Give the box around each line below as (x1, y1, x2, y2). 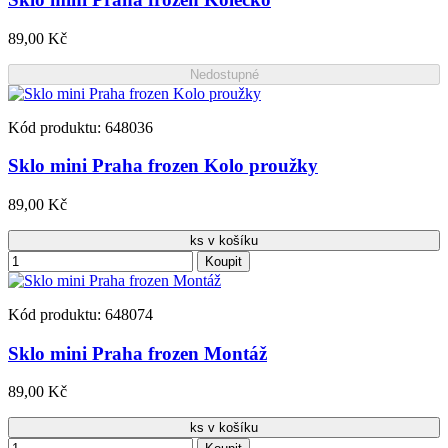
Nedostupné (189, 66, 259, 82)
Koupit (205, 253, 242, 269)
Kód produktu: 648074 (8, 305, 153, 323)
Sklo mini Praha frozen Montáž (8, 342, 267, 364)
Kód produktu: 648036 (8, 118, 153, 136)
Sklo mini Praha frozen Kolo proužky (8, 155, 318, 177)
